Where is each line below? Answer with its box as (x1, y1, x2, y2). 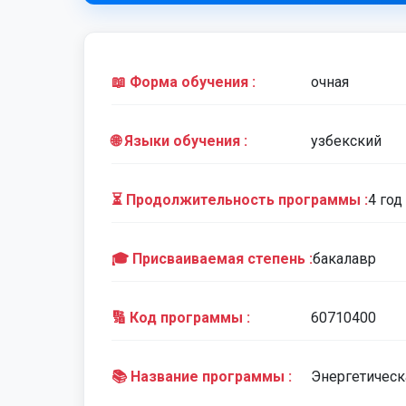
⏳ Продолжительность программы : (111, 191, 368, 208)
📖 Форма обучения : (111, 73, 256, 91)
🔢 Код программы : (111, 309, 250, 326)
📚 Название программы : (111, 368, 292, 385)
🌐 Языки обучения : (111, 132, 247, 150)
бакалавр (313, 250, 376, 267)
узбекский (311, 132, 382, 150)
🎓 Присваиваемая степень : (111, 250, 313, 267)
